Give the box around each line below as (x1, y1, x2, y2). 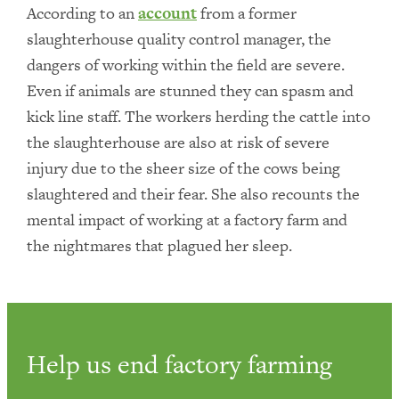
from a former (197, 2, 297, 24)
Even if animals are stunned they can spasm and (27, 79, 354, 102)
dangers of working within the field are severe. (27, 53, 345, 76)
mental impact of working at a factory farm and (27, 208, 347, 231)
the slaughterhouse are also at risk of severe (27, 131, 330, 153)
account (138, 2, 197, 24)
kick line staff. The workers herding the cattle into (27, 105, 370, 127)
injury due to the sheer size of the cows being (27, 157, 340, 179)
